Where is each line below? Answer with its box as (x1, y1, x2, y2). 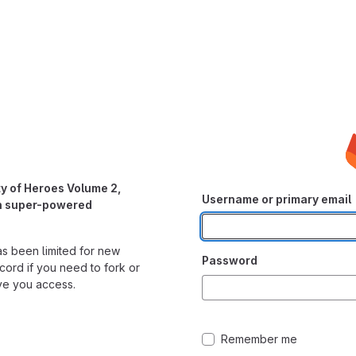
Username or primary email (202, 192, 351, 206)
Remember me (221, 331, 297, 346)
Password (202, 253, 257, 267)
